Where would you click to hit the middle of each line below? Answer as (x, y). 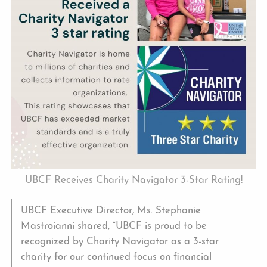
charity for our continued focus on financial (117, 257)
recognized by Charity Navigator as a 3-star (120, 242)
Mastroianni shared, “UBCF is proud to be (114, 226)
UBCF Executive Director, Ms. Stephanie (111, 211)
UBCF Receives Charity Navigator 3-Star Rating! (133, 181)
